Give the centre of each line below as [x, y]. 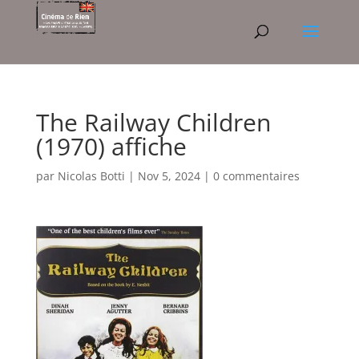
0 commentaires [256, 176]
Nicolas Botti [91, 176]
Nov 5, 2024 [169, 176]
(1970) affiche [111, 146]
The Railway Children [153, 122]
